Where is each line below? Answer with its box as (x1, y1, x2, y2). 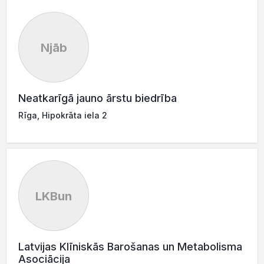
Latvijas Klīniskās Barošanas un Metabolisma (18, 240, 242, 253)
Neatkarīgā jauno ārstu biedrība (18, 92, 177, 104)
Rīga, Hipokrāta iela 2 (18, 110, 107, 120)
